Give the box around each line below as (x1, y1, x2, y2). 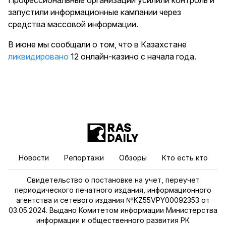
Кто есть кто (161, 153, 208, 162)
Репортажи (64, 153, 104, 162)
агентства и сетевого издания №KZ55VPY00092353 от (16, 196, 210, 205)
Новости (18, 153, 49, 162)
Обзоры (119, 153, 147, 162)
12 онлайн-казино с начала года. (69, 51, 196, 62)
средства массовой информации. (8, 19, 138, 30)
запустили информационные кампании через (8, 7, 181, 18)
